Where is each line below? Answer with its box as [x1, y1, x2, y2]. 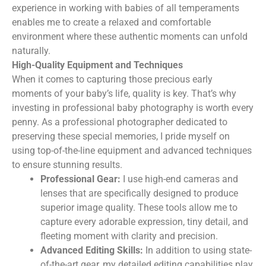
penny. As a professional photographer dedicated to [12, 116, 227, 128]
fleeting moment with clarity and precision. [40, 230, 218, 242]
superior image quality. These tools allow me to [40, 201, 237, 213]
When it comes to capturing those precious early [12, 73, 213, 85]
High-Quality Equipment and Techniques [12, 59, 183, 71]
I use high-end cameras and [121, 173, 238, 185]
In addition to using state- [143, 244, 252, 256]
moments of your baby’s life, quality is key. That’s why [12, 87, 236, 99]
